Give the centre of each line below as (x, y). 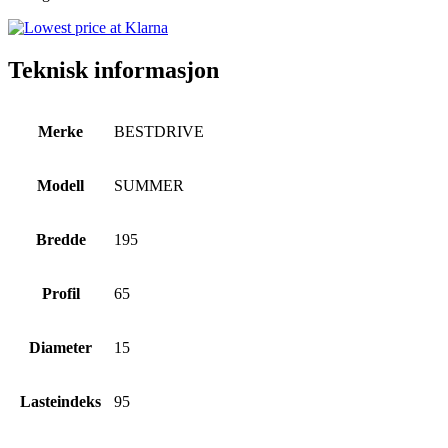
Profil (60, 293)
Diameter (60, 347)
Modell (60, 185)
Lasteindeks (60, 401)
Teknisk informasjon (113, 69)
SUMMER (149, 185)
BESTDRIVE (159, 131)
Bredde (60, 239)
